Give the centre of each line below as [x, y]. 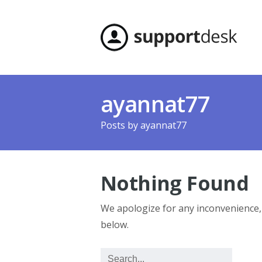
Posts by [120, 125]
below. [115, 225]
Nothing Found [175, 183]
